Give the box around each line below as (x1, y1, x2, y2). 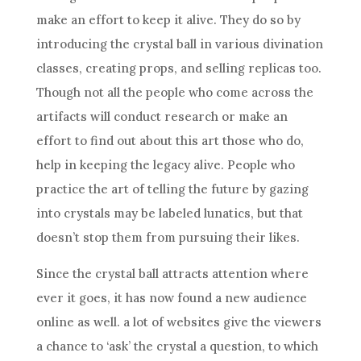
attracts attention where (158, 266, 309, 281)
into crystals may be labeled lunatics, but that (35, 205, 303, 221)
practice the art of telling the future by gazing (35, 181, 309, 197)
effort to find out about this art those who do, (35, 133, 304, 148)
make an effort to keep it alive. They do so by (35, 12, 301, 27)
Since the (35, 266, 95, 281)
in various (196, 36, 263, 52)
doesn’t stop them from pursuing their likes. (35, 230, 300, 245)
